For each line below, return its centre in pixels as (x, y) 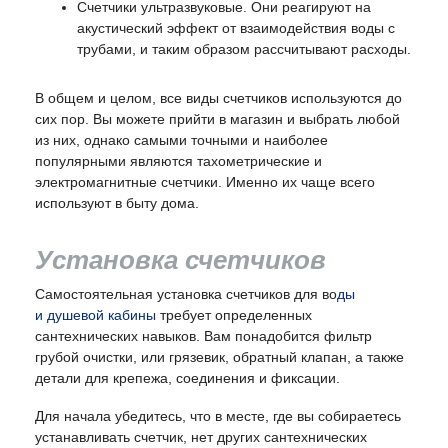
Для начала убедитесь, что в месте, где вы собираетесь (218, 416)
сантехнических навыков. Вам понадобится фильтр (203, 336)
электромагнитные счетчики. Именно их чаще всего (205, 182)
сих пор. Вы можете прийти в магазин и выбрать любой (217, 119)
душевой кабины (101, 315)
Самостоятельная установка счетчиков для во (186, 294)
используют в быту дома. (117, 203)
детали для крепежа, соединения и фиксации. (187, 378)
